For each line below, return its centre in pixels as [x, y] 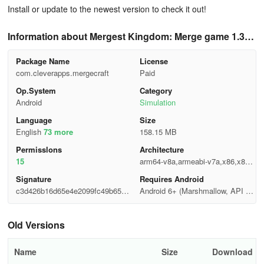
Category [156, 90]
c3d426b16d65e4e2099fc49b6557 [72, 191]
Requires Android [171, 179]
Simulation [157, 102]
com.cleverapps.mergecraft [62, 73]
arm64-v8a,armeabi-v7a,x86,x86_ [196, 161]
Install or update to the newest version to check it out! [107, 9]
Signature [33, 179]
